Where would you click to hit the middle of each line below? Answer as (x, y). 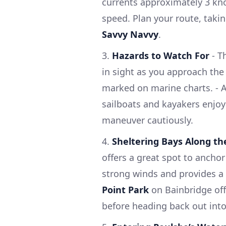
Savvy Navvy (130, 34)
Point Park (125, 189)
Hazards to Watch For (161, 55)
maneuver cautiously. (148, 120)
